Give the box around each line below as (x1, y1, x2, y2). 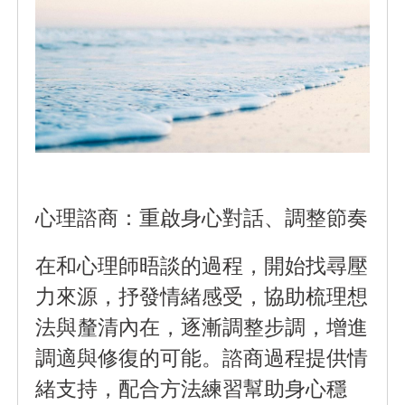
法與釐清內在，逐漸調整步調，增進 (35, 311, 369, 341)
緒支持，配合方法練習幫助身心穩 (35, 372, 348, 402)
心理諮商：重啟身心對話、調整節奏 (35, 202, 369, 231)
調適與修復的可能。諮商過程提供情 (35, 342, 369, 372)
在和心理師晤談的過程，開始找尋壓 (35, 250, 369, 279)
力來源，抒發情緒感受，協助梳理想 (35, 280, 369, 310)
